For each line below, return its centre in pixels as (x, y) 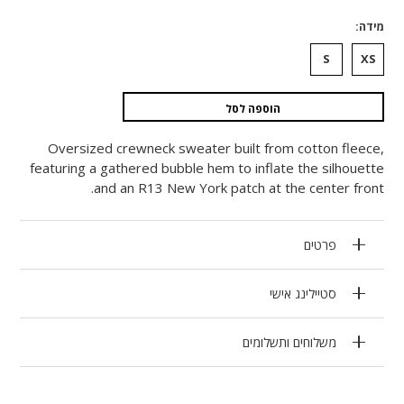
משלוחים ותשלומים (289, 342)
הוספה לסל (253, 108)
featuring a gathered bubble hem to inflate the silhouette (207, 167)
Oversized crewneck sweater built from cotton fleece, (216, 147)
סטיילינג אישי (303, 293)
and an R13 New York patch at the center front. (239, 187)
